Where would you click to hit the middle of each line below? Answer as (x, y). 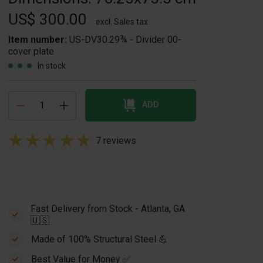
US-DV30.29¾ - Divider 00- (125, 40)
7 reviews (116, 141)
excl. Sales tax (122, 22)
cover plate (31, 51)
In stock (52, 66)
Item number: (39, 40)
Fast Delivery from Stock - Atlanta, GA (107, 209)
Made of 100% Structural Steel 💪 (100, 239)
